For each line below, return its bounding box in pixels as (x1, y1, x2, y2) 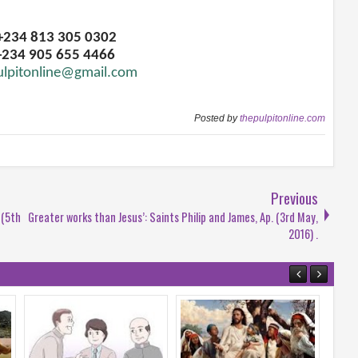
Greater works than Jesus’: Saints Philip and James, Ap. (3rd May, (28, 209, 318, 226)
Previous (271, 187, 318, 209)
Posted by (194, 113, 240, 125)
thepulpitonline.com (240, 113, 325, 125)
